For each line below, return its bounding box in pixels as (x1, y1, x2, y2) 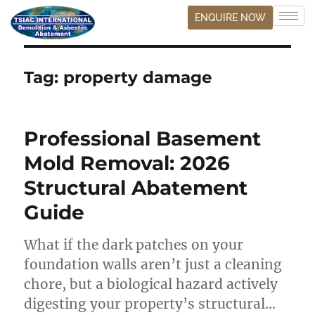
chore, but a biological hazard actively (24, 275, 278, 292)
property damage (63, 67, 213, 87)
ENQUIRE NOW (194, 12, 266, 23)
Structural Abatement (24, 175, 248, 200)
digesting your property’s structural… (24, 295, 276, 312)
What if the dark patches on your (24, 236, 244, 253)
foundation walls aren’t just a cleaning (24, 255, 283, 273)
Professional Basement (24, 126, 262, 150)
